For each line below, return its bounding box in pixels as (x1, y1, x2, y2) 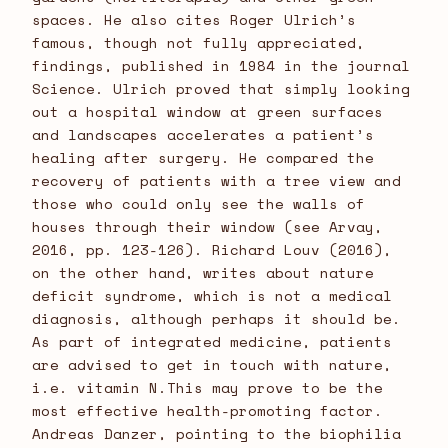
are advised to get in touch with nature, (32, 354, 392, 376)
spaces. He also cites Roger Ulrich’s (32, 9, 356, 31)
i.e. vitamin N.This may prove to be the (32, 377, 383, 399)
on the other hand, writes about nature (32, 262, 374, 284)
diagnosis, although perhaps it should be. (32, 308, 401, 330)
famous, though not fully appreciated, (32, 32, 365, 54)
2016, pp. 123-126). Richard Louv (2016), (32, 239, 392, 261)
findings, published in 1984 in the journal (32, 55, 410, 77)
